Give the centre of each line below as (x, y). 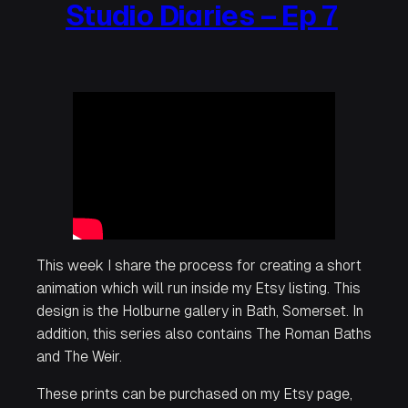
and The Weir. (79, 357)
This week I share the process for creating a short (199, 266)
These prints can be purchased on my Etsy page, (194, 394)
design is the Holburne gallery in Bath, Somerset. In (200, 311)
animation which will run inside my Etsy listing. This (199, 289)
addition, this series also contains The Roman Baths (204, 334)
